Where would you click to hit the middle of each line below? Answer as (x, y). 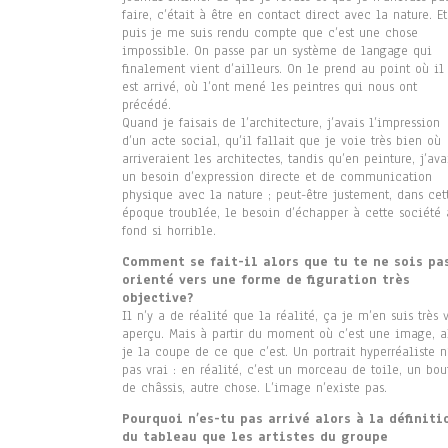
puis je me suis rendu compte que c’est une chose (270, 33)
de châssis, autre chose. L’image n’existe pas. (254, 388)
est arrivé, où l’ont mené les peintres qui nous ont (269, 87)
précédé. (146, 105)
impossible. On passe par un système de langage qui (277, 51)
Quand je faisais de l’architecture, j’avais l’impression (281, 123)
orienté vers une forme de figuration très (266, 280)
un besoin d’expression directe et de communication (277, 177)
